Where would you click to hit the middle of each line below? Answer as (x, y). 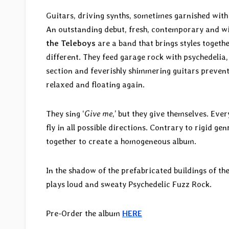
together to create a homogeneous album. (121, 141)
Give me (98, 113)
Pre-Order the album (84, 213)
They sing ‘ (65, 113)
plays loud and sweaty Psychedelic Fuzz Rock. (129, 184)
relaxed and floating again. (95, 84)
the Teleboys (71, 43)
